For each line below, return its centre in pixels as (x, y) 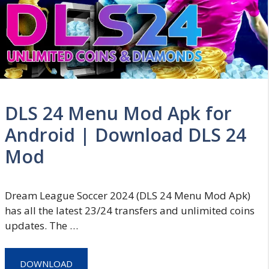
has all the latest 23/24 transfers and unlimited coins (130, 210)
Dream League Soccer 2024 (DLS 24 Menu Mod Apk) (128, 195)
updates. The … (41, 225)
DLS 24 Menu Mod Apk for (118, 113)
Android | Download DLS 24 (125, 134)
